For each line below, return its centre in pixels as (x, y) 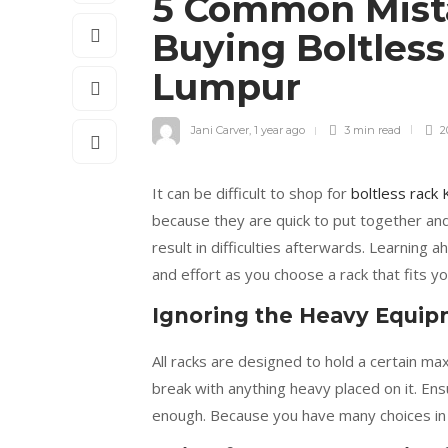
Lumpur (231, 87)
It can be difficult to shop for (251, 193)
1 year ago (279, 130)
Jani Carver (220, 130)
